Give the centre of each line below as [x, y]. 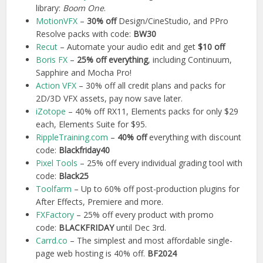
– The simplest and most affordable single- [150, 241]
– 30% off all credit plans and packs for [152, 86]
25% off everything [113, 60]
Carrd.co [52, 241]
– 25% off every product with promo [144, 215]
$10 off [212, 47]
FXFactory [55, 215]
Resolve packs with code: [84, 34]
